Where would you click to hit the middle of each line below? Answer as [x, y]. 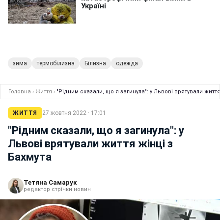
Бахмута [30, 157]
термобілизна [56, 63]
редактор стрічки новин [57, 189]
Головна [20, 91]
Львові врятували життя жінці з [90, 143]
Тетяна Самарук [50, 182]
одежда [127, 63]
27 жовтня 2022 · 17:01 [74, 113]
